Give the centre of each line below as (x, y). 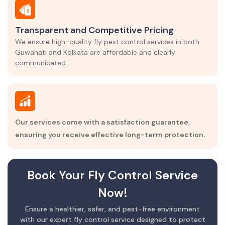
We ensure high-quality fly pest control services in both (107, 42)
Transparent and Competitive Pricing (94, 30)
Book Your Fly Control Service (113, 175)
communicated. (41, 63)
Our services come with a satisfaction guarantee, (102, 122)
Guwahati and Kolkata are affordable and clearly (95, 52)
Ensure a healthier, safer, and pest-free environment (113, 209)
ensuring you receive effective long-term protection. (110, 135)
